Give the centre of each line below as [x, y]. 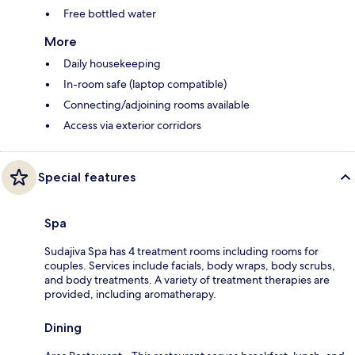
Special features [87, 177]
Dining [63, 327]
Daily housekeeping [112, 63]
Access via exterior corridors [132, 125]
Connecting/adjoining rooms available [157, 104]
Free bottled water [110, 13]
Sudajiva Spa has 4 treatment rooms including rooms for [181, 251]
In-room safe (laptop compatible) [145, 84]
